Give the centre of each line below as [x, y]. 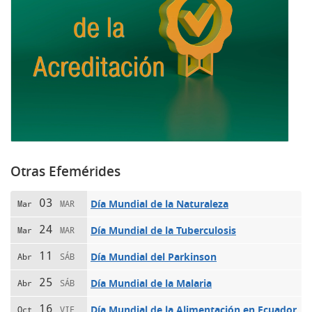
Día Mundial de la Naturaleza [159, 203]
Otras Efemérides [65, 171]
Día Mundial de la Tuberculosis [163, 230]
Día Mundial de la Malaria [151, 283]
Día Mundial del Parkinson [154, 256]
